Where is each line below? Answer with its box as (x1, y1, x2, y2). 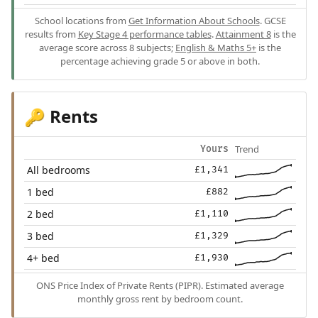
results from (24, 27, 78, 40)
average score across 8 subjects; (39, 40, 175, 54)
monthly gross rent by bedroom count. (77, 292, 243, 305)
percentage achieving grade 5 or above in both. (60, 54, 260, 67)
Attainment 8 (215, 27, 271, 40)
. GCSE (259, 13, 286, 27)
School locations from (34, 13, 128, 27)
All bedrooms (27, 163, 91, 177)
